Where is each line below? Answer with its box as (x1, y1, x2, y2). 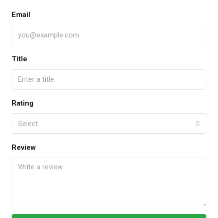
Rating (12, 98, 34, 108)
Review (12, 143, 36, 152)
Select (18, 119, 38, 128)
